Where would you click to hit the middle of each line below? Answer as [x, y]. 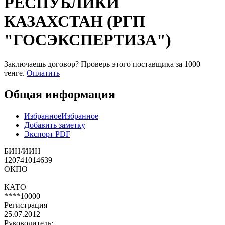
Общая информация [60, 95]
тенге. [14, 73]
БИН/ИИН [22, 151]
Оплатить [43, 73]
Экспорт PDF [47, 134]
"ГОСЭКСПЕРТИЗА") [88, 39]
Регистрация [26, 205]
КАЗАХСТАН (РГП [75, 21]
